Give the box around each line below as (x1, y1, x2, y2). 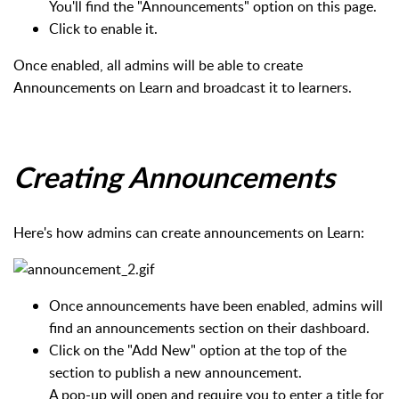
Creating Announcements (13, 165, 335, 194)
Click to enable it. (49, 18, 158, 38)
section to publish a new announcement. (49, 362, 302, 382)
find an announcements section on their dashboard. (49, 317, 370, 338)
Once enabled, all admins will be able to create (13, 54, 303, 75)
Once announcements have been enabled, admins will (49, 295, 383, 315)
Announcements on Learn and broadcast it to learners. (13, 77, 352, 97)
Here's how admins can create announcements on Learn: (13, 222, 364, 242)
